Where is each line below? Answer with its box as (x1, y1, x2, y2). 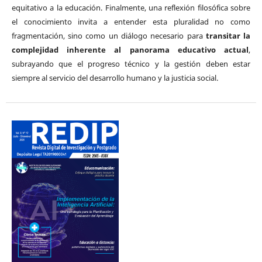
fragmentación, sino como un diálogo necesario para (11, 30, 206, 41)
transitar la (205, 30, 251, 41)
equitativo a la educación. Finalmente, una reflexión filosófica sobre (11, 2, 251, 13)
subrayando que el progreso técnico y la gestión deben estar (11, 58, 251, 69)
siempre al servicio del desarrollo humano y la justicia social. (11, 72, 218, 83)
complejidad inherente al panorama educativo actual (11, 44, 249, 55)
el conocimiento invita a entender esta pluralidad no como (11, 16, 251, 27)
